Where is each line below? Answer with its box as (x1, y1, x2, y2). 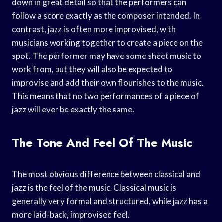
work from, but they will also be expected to (12, 63, 172, 74)
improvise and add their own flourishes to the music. (12, 77, 204, 88)
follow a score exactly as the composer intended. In (12, 10, 200, 21)
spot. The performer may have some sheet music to (12, 50, 201, 61)
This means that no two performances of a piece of (12, 90, 199, 101)
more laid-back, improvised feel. (12, 209, 130, 220)
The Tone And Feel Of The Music (12, 133, 192, 151)
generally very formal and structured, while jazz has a (12, 195, 208, 206)
